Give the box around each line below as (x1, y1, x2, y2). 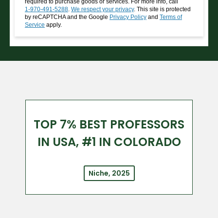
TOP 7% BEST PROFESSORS (34, 116, 184, 133)
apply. (45, 21, 62, 29)
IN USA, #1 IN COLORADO (37, 134, 181, 150)
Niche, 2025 (88, 168, 130, 179)
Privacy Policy (109, 14, 146, 21)
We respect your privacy (71, 6, 134, 13)
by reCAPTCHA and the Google (25, 14, 109, 21)
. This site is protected (134, 6, 191, 13)
